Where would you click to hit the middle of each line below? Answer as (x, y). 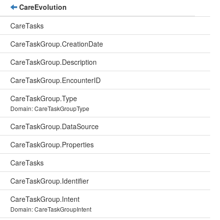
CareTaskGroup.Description (54, 62)
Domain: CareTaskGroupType (50, 108)
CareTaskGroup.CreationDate (57, 44)
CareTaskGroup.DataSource (55, 126)
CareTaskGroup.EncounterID (55, 80)
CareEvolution (42, 7)
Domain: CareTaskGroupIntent (51, 209)
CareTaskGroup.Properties (52, 144)
